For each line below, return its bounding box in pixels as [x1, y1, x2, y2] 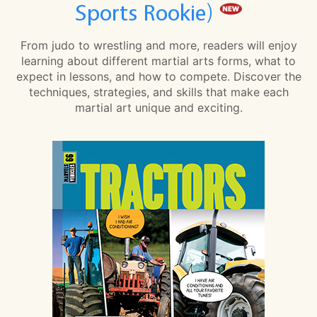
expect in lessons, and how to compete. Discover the [16, 69, 301, 83]
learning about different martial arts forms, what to [21, 53, 296, 68]
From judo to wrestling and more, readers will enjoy [20, 38, 297, 52]
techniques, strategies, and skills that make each [28, 84, 289, 99]
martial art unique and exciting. [74, 100, 243, 115]
